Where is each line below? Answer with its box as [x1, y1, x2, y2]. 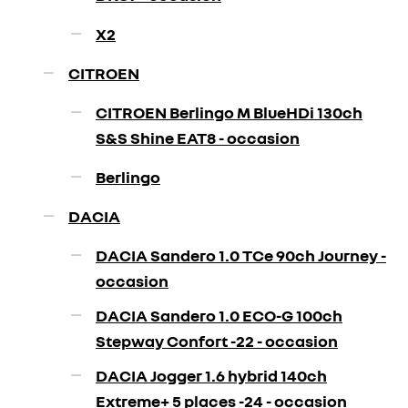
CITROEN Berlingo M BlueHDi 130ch [96, 102, 362, 122]
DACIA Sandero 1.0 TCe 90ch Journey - [96, 245, 386, 265]
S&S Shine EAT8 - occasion [96, 127, 300, 148]
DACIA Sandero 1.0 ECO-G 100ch [96, 305, 342, 325]
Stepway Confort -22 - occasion [96, 331, 338, 351]
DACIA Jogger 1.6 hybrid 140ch [96, 365, 327, 385]
